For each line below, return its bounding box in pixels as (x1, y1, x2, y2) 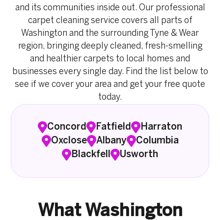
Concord (47, 122, 86, 132)
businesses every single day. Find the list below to (12, 67, 208, 76)
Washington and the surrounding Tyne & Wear (21, 29, 199, 38)
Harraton (140, 122, 182, 132)
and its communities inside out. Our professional (15, 3, 205, 12)
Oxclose (51, 136, 87, 145)
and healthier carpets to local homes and (30, 55, 190, 63)
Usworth (120, 150, 158, 159)
